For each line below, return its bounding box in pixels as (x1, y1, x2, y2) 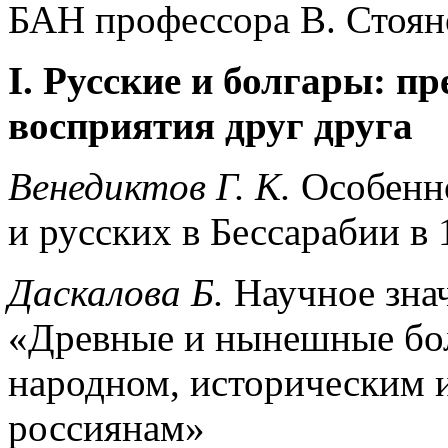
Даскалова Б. (8, 270, 224, 314)
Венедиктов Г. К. (8, 164, 291, 208)
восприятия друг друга (8, 103, 413, 147)
